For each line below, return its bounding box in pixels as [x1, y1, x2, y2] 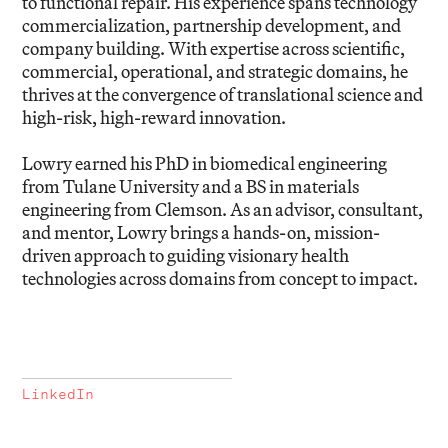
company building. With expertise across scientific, [22, 37, 406, 61]
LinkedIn [22, 386, 95, 403]
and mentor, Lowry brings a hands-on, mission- [22, 221, 381, 245]
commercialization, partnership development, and [22, 14, 402, 38]
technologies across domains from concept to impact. [22, 267, 419, 291]
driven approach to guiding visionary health [22, 244, 350, 268]
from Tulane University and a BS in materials [22, 175, 360, 199]
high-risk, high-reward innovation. [22, 106, 287, 130]
